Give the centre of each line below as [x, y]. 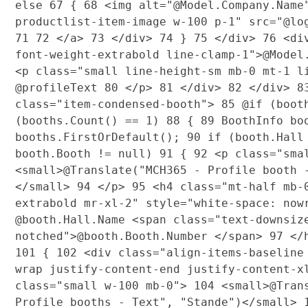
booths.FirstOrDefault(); [101, 137]
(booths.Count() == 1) [90, 120]
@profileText [59, 87]
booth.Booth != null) [87, 153]
